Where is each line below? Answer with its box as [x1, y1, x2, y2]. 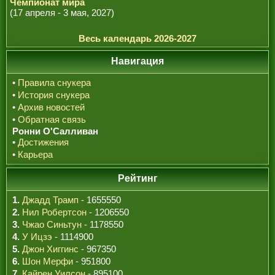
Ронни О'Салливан [12, 126, 98, 136]
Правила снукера [18, 77, 91, 88]
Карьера [18, 149, 53, 160]
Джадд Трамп [22, 195, 79, 205]
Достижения [18, 137, 69, 147]
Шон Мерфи [22, 256, 73, 266]
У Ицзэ [22, 231, 52, 242]
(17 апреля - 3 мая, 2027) [10, 7, 114, 18]
